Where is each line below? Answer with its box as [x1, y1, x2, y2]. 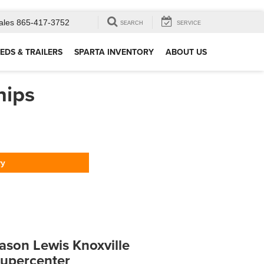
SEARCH [120, 20, 143, 27]
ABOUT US [166, 46, 207, 58]
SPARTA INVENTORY [74, 46, 154, 58]
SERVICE [177, 20, 201, 27]
